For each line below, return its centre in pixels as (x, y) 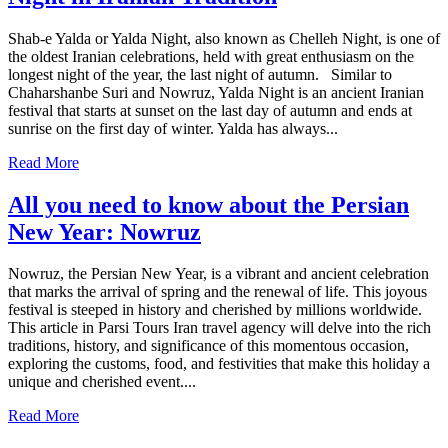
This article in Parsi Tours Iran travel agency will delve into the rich (219, 328)
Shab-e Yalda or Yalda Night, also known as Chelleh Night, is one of (224, 38)
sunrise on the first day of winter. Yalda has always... (173, 128)
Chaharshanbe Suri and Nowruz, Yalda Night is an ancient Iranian (216, 92)
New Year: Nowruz (104, 231)
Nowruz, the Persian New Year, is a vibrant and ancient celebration (218, 274)
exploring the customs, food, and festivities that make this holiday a (219, 364)
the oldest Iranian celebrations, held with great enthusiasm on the (211, 56)
